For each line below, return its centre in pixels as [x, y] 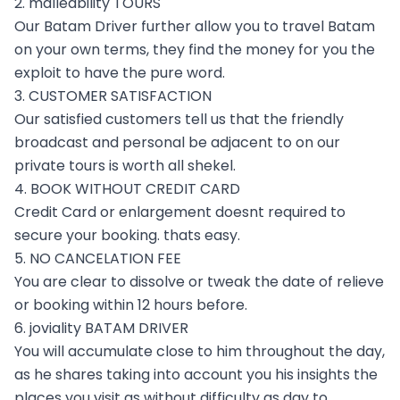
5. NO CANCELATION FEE [98, 258]
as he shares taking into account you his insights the [196, 374]
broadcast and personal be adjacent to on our [177, 142]
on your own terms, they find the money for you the [195, 49]
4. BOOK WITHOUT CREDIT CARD [127, 188]
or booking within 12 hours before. [131, 304]
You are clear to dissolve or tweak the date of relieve [199, 281]
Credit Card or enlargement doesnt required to [180, 212]
